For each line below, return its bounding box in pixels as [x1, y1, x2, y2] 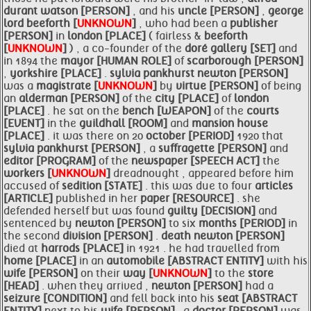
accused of [3, 180, 62, 192]
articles [255, 180, 293, 192]
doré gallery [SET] [185, 42, 278, 55]
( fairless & [149, 30, 204, 42]
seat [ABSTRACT [217, 292, 297, 305]
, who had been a [139, 17, 230, 30]
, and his [133, 5, 178, 17]
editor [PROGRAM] [3, 155, 99, 167]
